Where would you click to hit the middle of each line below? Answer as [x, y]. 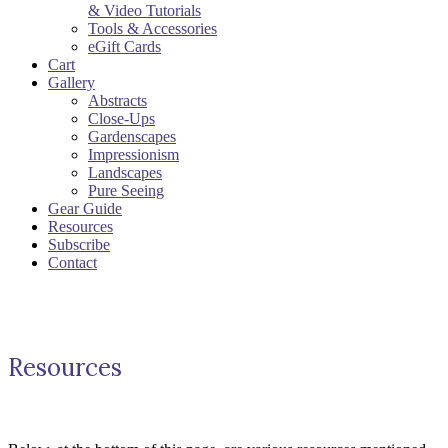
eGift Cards [124, 47]
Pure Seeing [126, 191]
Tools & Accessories [152, 29]
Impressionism [133, 155]
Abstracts [117, 101]
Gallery [71, 83]
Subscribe [79, 245]
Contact [72, 263]
